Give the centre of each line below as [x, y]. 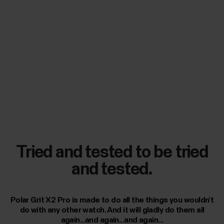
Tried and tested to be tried [112, 152]
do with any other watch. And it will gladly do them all [112, 210]
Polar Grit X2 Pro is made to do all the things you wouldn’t [112, 200]
